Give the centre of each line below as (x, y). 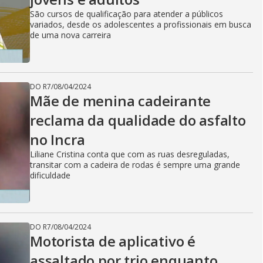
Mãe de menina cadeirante (121, 101)
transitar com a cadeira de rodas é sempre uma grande (135, 165)
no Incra (58, 139)
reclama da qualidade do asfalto (138, 120)
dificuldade (50, 175)
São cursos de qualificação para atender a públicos (127, 14)
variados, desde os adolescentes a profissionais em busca (141, 24)
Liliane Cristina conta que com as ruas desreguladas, (130, 154)
